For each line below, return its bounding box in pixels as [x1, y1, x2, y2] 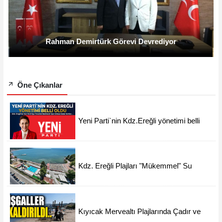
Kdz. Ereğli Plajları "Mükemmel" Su [78, 162, 192, 170]
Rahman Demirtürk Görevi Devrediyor [46, 37, 176, 46]
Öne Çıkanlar [15, 81, 62, 90]
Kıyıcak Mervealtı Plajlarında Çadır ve [78, 207, 201, 216]
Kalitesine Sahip [78, 171, 130, 179]
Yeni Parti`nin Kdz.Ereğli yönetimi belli [78, 116, 200, 125]
